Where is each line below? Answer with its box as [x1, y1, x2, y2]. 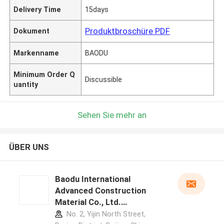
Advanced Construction [54, 185, 146, 196]
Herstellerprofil [54, 208, 114, 219]
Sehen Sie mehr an [77, 109, 146, 120]
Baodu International [54, 174, 130, 184]
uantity [13, 80, 38, 88]
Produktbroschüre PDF [85, 25, 170, 36]
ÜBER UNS [8, 142, 49, 152]
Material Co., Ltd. [54, 197, 121, 207]
